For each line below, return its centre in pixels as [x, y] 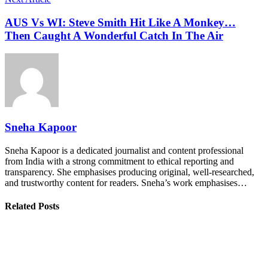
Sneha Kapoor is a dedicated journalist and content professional [124, 150]
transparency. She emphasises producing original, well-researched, [130, 172]
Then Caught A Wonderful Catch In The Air [114, 35]
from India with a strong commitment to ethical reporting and [119, 161]
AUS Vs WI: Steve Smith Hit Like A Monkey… [120, 22]
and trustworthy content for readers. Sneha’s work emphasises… [126, 182]
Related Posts [32, 206]
